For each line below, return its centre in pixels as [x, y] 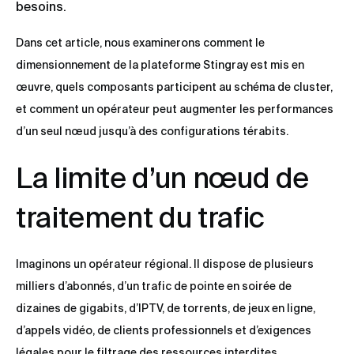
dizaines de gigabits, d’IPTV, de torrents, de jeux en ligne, [166, 309]
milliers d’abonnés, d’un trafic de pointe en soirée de [154, 286]
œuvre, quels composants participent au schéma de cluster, [174, 87]
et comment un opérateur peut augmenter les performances [175, 109]
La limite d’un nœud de [163, 178]
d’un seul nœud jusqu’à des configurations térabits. [152, 132]
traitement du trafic [140, 217]
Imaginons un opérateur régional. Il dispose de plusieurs [165, 264]
